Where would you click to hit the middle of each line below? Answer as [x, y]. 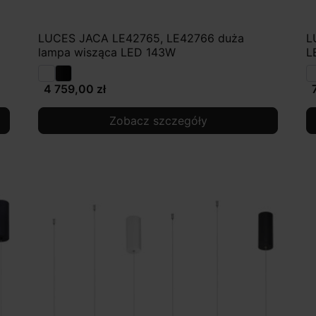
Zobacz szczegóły [158, 121]
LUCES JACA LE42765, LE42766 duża [141, 38]
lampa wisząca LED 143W [107, 53]
